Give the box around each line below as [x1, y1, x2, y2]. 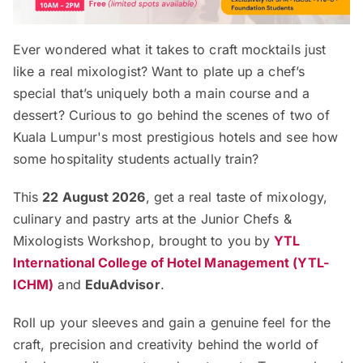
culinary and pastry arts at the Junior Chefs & [13, 210, 292, 227]
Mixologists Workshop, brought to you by [13, 232, 275, 249]
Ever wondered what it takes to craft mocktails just [13, 41, 327, 58]
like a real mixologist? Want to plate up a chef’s [13, 62, 305, 79]
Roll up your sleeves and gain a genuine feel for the [13, 314, 331, 331]
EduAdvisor [84, 275, 160, 293]
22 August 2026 [42, 188, 146, 205]
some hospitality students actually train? [13, 150, 259, 167]
